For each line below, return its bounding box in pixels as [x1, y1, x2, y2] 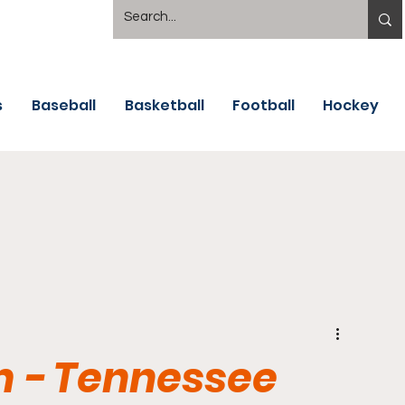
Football [232, 95, 295, 116]
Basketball [125, 95, 204, 116]
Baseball [32, 95, 96, 116]
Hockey [323, 95, 379, 116]
